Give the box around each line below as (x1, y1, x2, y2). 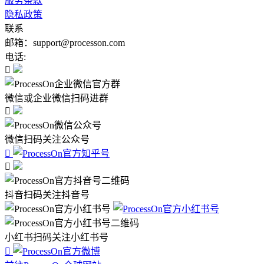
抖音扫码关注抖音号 (5, 189, 90, 200)
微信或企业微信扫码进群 (5, 93, 108, 103)
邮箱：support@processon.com (5, 37, 125, 48)
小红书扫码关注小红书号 (5, 232, 108, 242)
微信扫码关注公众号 (5, 134, 90, 144)
